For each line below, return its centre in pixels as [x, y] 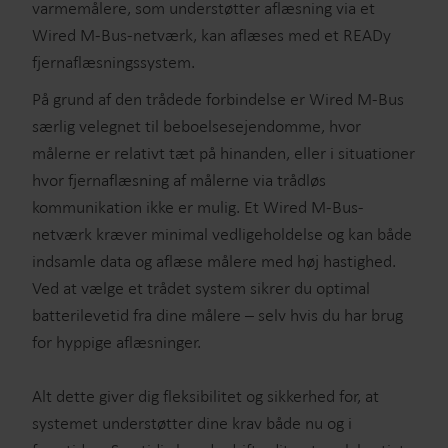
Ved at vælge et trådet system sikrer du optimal [201, 288]
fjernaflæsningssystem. [113, 62]
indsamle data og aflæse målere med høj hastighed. [214, 261]
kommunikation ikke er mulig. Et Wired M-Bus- [198, 207]
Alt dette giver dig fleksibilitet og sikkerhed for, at [205, 396]
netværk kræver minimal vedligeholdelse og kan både [222, 234]
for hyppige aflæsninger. [118, 342]
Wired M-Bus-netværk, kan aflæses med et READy [211, 35]
